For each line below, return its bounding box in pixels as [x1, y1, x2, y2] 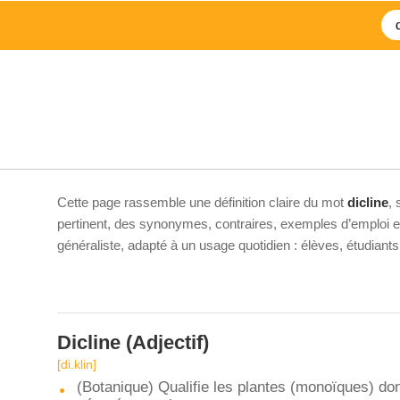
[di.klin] [57, 357, 96, 371]
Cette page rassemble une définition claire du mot [57, 195, 347, 210]
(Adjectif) [121, 331, 209, 354]
